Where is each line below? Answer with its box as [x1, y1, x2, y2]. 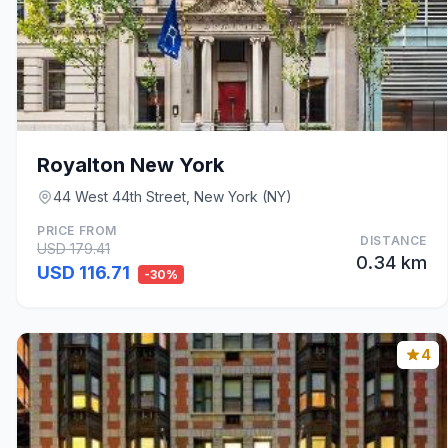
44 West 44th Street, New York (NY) [53, 188, 292, 205]
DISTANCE [360, 233, 427, 248]
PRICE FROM [37, 223, 117, 238]
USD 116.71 [37, 262, 134, 283]
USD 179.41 [37, 240, 110, 257]
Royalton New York [37, 153, 224, 177]
